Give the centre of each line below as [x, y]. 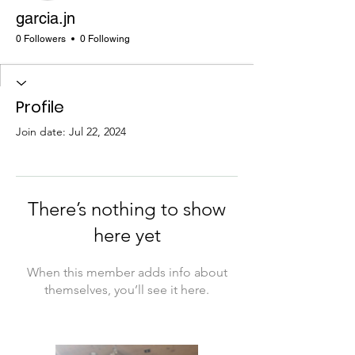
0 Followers [41, 38]
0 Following [105, 38]
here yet [127, 235]
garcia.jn [46, 18]
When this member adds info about [127, 272]
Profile [40, 107]
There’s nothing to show [127, 208]
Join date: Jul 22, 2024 [71, 131]
